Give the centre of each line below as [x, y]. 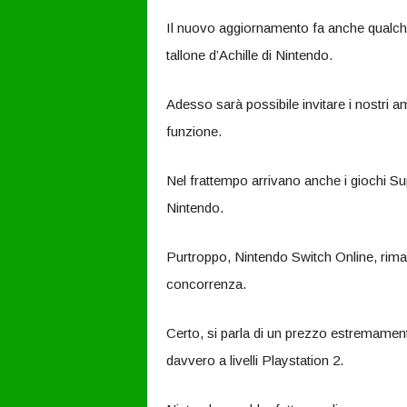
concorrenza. [206, 284]
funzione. [194, 131]
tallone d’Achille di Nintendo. [249, 55]
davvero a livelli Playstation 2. [254, 360]
